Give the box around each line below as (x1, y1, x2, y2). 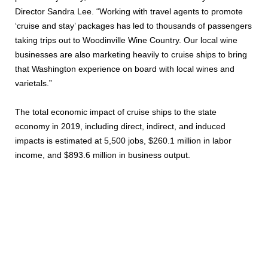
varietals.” (15, 78, 52, 88)
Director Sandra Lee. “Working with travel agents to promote (15, 7, 243, 16)
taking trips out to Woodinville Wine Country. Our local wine (15, 35, 237, 45)
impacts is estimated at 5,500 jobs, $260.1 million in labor (15, 136, 232, 145)
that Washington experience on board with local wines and (15, 64, 234, 74)
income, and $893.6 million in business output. (15, 150, 190, 160)
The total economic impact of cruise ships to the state (15, 107, 217, 117)
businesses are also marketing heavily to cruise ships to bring (15, 50, 247, 59)
